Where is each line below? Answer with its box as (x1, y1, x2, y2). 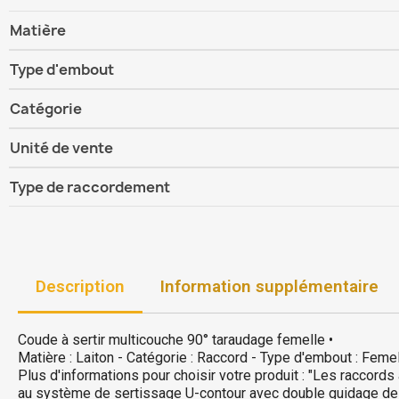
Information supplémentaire (160, 276, 379, 297)
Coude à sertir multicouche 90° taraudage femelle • (18, 331, 333, 348)
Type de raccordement (10, 177, 170, 197)
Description (36, 276, 125, 297)
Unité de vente (10, 138, 113, 158)
